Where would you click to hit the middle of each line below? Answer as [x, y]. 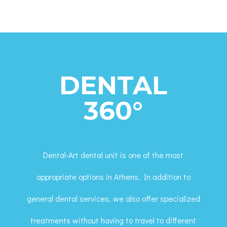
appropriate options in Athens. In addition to [113, 177]
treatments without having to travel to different [113, 220]
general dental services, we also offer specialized [113, 198]
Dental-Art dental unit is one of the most [113, 155]
